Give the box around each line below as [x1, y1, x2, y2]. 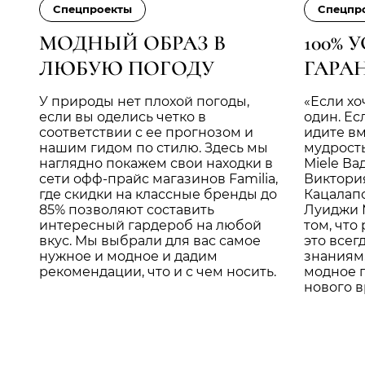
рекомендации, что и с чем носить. [39, 264, 276, 280]
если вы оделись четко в [39, 109, 206, 125]
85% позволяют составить [39, 202, 214, 218]
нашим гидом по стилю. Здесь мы [39, 140, 268, 156]
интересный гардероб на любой [39, 218, 262, 234]
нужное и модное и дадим [39, 248, 218, 265]
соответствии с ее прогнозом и [39, 125, 253, 141]
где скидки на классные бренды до [39, 187, 277, 203]
